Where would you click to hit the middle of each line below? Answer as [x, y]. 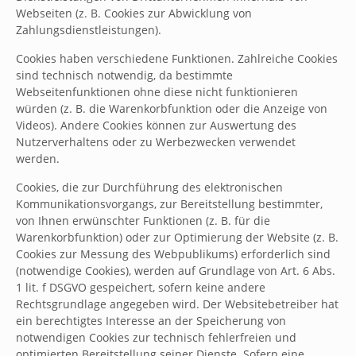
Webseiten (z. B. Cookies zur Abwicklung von [134, 13]
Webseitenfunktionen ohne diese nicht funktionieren [157, 92]
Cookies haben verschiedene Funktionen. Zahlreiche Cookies [177, 58]
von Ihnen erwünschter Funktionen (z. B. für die [143, 221]
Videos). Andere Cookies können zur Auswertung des [156, 125]
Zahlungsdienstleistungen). [89, 30]
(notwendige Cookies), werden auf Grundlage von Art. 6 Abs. [176, 271]
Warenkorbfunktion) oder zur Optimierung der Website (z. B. [177, 237]
